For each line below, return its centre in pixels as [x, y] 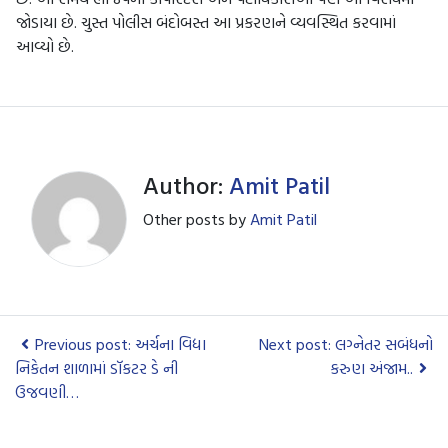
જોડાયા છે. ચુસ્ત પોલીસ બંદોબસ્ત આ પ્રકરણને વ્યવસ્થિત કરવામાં [206, 21]
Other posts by [196, 218]
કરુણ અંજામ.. [371, 367]
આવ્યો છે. [45, 45]
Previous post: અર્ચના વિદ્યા [120, 343]
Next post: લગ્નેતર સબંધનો [346, 343]
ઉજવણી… [47, 391]
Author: [186, 184]
